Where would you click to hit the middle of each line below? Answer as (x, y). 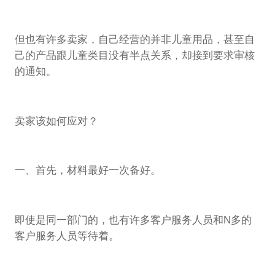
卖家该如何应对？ (56, 121)
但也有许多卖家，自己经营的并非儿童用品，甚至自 (134, 39)
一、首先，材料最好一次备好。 (87, 171)
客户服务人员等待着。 (67, 236)
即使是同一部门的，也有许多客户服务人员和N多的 (133, 220)
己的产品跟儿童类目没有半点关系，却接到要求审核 (134, 55)
